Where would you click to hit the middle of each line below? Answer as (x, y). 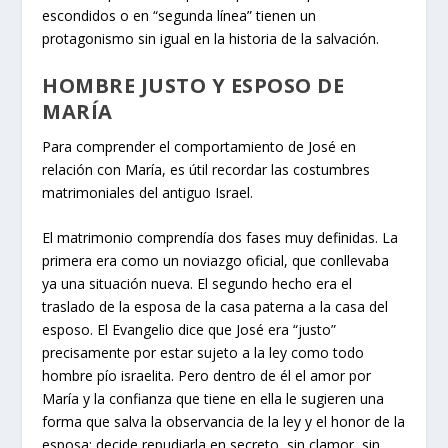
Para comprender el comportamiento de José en (199, 146)
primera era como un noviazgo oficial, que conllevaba (216, 261)
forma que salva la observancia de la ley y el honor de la (224, 422)
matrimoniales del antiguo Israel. (148, 192)
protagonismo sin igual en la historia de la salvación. (211, 39)
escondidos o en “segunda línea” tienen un (179, 16)
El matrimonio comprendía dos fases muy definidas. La (220, 238)
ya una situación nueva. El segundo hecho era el (197, 284)
